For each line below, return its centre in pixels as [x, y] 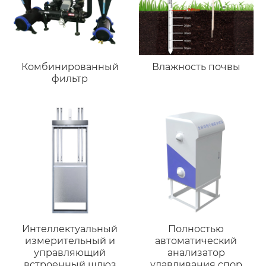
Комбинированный [70, 67]
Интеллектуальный [70, 229]
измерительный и [70, 241]
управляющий [70, 253]
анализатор [196, 253]
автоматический [196, 241]
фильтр [70, 79]
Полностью [196, 229]
